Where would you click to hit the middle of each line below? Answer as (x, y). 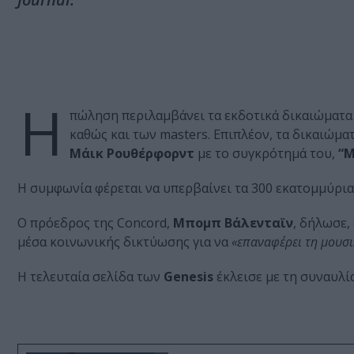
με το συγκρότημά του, (266, 154)
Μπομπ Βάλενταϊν (233, 223)
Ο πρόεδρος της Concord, (95, 223)
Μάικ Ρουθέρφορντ (132, 154)
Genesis (188, 277)
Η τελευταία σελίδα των (90, 277)
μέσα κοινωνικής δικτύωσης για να (124, 242)
